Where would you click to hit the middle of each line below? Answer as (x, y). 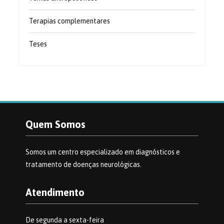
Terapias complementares (70, 21)
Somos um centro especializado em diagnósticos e (102, 152)
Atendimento (55, 192)
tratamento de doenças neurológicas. (83, 165)
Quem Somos (55, 124)
